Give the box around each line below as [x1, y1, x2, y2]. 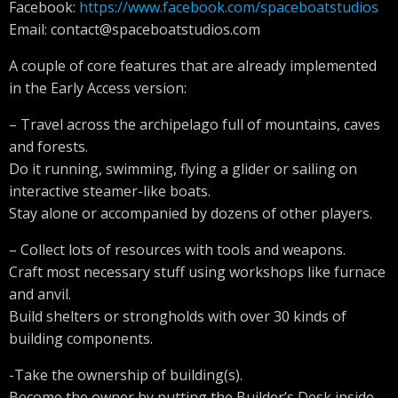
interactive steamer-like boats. [9, 181, 211, 201]
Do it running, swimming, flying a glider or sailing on [9, 159, 357, 179]
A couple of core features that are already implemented [9, 56, 377, 76]
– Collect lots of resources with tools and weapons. [9, 240, 346, 259]
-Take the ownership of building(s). [9, 365, 243, 385]
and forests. [9, 137, 88, 156]
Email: [9, 20, 51, 39]
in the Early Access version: [9, 78, 187, 98]
